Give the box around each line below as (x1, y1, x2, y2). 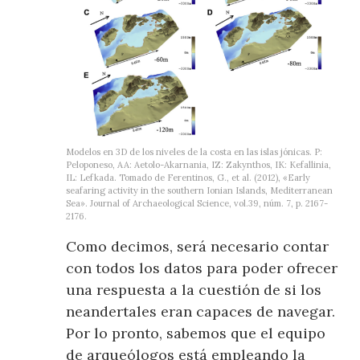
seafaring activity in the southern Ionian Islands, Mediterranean (66, 185, 333, 197)
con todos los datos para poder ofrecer (66, 259, 338, 278)
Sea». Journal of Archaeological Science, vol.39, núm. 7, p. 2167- (66, 198, 329, 210)
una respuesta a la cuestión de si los (66, 280, 322, 300)
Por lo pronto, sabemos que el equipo (66, 324, 326, 343)
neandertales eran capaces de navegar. (66, 302, 336, 321)
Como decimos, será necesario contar (66, 237, 329, 256)
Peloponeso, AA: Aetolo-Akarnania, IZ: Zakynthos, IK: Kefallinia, (66, 159, 332, 171)
